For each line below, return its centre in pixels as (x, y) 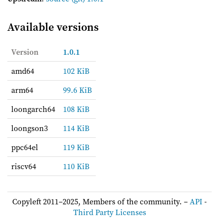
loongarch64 (33, 109)
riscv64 (24, 166)
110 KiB (76, 166)
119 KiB (76, 147)
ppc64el (25, 147)
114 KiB (76, 128)
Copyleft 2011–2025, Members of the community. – (101, 202)
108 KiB (76, 109)
